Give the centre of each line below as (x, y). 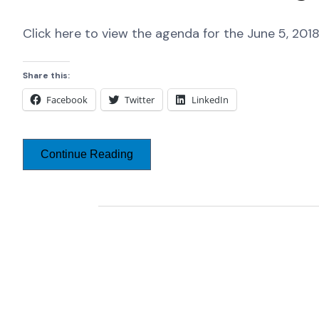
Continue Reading (87, 155)
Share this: (46, 75)
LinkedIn (210, 99)
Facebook (67, 99)
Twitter (140, 99)
